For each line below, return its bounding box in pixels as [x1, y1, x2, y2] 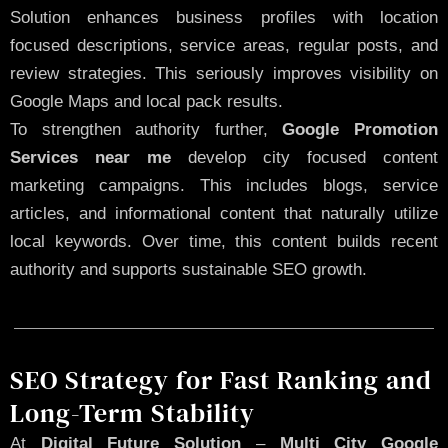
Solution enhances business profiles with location [10, 8, 438, 28]
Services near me [10, 148, 171, 168]
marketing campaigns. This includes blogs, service [10, 176, 438, 196]
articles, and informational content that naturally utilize [10, 204, 438, 224]
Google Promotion [282, 120, 439, 140]
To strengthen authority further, [10, 120, 283, 140]
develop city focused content [171, 148, 438, 168]
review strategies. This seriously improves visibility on [10, 64, 438, 84]
